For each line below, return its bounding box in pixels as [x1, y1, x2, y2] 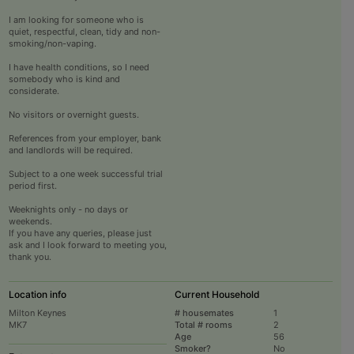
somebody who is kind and [8, 73, 120, 85]
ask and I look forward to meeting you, [8, 239, 167, 251]
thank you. [8, 251, 51, 263]
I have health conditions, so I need [8, 62, 149, 73]
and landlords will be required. [8, 145, 133, 156]
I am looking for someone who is [8, 14, 144, 26]
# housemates [174, 307, 234, 319]
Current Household [174, 288, 260, 301]
